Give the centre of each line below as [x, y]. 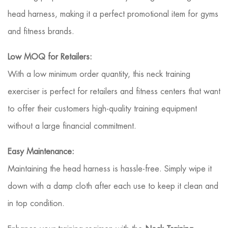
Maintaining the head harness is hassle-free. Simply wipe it [110, 169]
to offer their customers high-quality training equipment [102, 109]
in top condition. [36, 203]
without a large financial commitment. [72, 126]
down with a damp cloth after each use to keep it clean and [113, 186]
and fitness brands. [41, 31]
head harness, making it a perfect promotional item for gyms [113, 14]
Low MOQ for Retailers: [50, 57]
